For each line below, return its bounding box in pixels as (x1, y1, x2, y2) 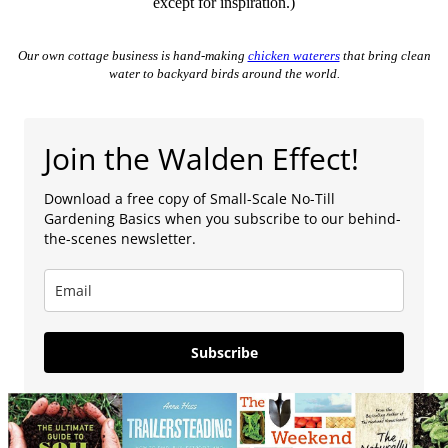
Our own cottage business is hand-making (17, 47, 248, 63)
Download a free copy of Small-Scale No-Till (44, 188, 335, 208)
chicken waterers (247, 47, 340, 63)
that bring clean (339, 47, 431, 63)
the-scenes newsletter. (44, 228, 196, 248)
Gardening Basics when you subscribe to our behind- (44, 208, 401, 228)
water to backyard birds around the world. (108, 65, 340, 81)
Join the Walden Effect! (44, 137, 359, 179)
